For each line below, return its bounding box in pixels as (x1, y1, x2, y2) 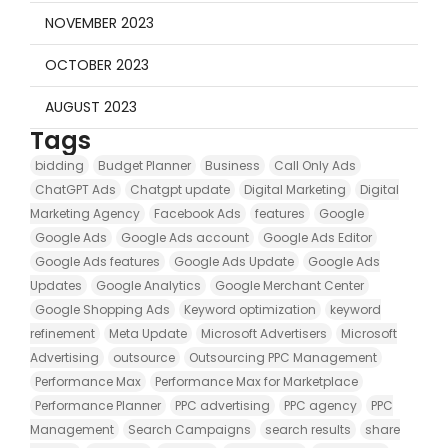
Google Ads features (35, 252, 160, 270)
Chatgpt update (130, 180, 230, 198)
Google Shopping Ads (35, 300, 170, 318)
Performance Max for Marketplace (155, 372, 358, 390)
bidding (35, 156, 84, 174)
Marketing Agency (30, 204, 140, 222)
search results (265, 420, 351, 438)
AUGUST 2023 (45, 96, 137, 117)
